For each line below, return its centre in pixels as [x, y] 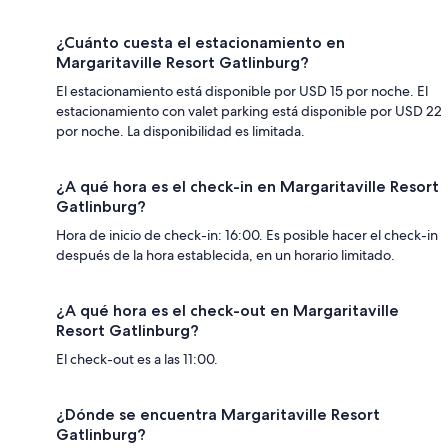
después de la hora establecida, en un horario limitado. [225, 254]
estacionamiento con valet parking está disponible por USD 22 [249, 110]
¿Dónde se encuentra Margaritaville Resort [218, 414]
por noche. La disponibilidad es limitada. [180, 130]
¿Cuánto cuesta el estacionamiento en [200, 42]
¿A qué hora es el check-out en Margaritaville [227, 310]
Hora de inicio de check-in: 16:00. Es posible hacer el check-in [247, 234]
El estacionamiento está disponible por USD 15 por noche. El [242, 90]
